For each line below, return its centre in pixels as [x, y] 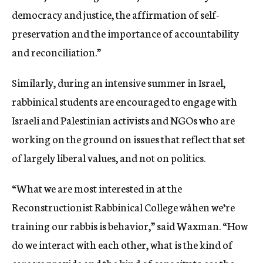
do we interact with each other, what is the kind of [122, 244]
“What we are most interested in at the [97, 188]
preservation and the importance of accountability [125, 33]
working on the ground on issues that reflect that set [129, 138]
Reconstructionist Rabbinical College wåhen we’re [123, 206]
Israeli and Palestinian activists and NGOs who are [123, 119]
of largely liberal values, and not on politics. [110, 157]
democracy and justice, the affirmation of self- [116, 14]
